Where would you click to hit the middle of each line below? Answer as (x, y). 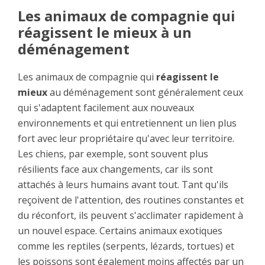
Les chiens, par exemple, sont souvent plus (113, 154)
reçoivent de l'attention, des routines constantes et (131, 200)
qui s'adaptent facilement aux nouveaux (106, 108)
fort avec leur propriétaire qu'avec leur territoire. (126, 139)
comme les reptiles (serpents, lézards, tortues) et (126, 246)
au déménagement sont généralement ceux (145, 93)
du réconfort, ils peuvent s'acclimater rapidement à (130, 216)
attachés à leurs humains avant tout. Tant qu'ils (123, 185)
